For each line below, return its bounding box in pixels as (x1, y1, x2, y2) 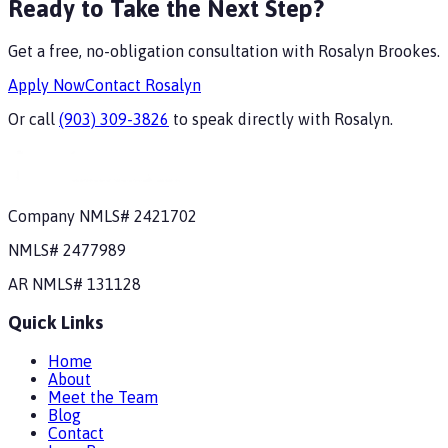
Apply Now (8, 76, 85, 95)
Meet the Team (48, 387, 158, 406)
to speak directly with (169, 110, 334, 129)
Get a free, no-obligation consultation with (8, 42, 318, 61)
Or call (8, 110, 59, 129)
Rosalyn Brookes (318, 42, 437, 61)
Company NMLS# (8, 207, 134, 226)
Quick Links (8, 311, 103, 333)
